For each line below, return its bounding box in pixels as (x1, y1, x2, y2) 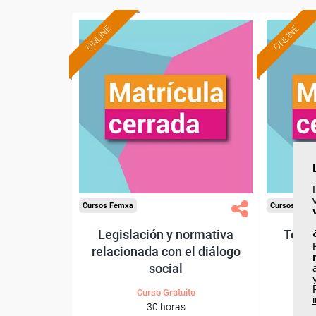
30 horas (146, 301, 186, 312)
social (149, 261, 183, 276)
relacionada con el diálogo (91, 244, 241, 259)
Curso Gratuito (136, 287, 195, 298)
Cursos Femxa (83, 201, 133, 210)
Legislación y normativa (98, 227, 233, 242)
